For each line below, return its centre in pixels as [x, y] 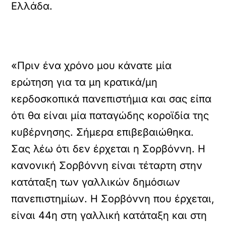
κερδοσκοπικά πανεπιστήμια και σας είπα [111, 99]
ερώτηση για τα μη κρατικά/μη [84, 82]
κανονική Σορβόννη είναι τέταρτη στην [107, 165]
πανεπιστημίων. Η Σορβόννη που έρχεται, [113, 199]
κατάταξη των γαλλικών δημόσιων [96, 182]
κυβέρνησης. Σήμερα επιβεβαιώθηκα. [103, 132]
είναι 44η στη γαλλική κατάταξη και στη [109, 215]
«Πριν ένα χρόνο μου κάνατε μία [92, 66]
